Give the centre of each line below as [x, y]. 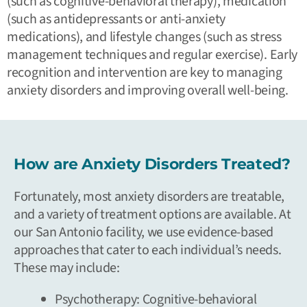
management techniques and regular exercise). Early [152, 54]
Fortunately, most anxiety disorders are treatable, [149, 196]
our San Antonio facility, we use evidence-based [144, 232]
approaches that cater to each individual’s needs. [148, 250]
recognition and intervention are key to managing [145, 72]
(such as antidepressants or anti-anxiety [116, 19]
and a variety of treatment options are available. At [152, 214]
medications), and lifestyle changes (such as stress [144, 37]
